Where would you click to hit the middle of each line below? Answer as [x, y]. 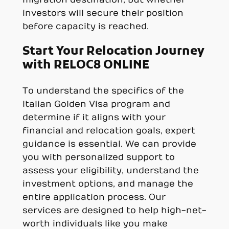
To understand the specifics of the [103, 91]
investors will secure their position [103, 13]
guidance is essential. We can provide [109, 144]
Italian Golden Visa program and [96, 105]
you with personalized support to [98, 158]
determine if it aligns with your [94, 118]
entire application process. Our [94, 198]
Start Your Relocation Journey [113, 51]
